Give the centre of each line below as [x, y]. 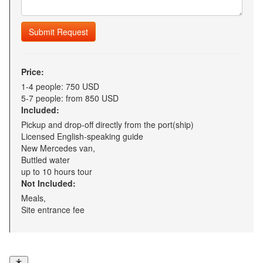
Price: [33, 72]
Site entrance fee [53, 210]
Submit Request [58, 32]
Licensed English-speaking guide [82, 136]
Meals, [33, 198]
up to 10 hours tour [57, 172]
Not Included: [48, 183]
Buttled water [45, 160]
